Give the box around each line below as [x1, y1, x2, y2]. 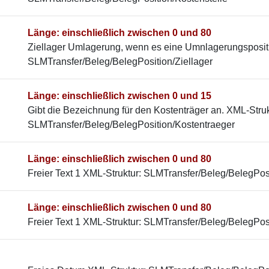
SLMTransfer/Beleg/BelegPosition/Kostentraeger [28, 119, 235, 130]
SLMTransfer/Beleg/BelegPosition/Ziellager [28, 56, 213, 67]
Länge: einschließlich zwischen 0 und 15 [28, 91, 211, 101]
